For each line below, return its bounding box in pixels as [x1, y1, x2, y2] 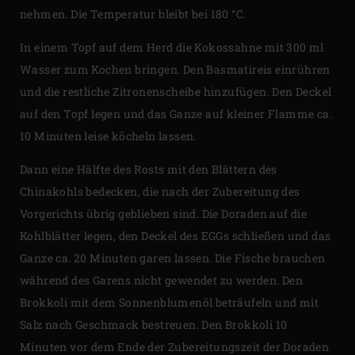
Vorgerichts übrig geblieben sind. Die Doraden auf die [20, 205, 307, 221]
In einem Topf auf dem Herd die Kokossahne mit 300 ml [20, 39, 324, 55]
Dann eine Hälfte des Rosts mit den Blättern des [20, 161, 277, 177]
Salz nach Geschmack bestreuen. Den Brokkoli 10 [20, 316, 288, 332]
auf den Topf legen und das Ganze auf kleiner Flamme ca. [20, 105, 332, 121]
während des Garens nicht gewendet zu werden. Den [20, 272, 303, 288]
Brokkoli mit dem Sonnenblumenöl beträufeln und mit [20, 294, 319, 310]
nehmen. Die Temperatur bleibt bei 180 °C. [20, 6, 246, 21]
